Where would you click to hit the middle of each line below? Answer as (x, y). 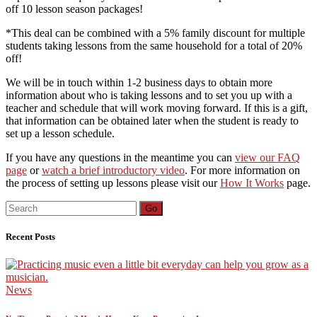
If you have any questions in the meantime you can (120, 157)
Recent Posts (30, 237)
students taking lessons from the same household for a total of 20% (154, 45)
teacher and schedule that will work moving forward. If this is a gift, (157, 108)
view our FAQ (267, 157)
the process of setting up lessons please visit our (113, 183)
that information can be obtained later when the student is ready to (152, 120)
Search (20, 206)
